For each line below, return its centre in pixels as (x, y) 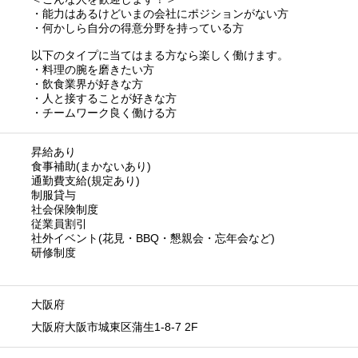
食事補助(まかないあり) (91, 166)
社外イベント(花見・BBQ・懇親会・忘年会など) (153, 238)
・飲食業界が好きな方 (87, 84)
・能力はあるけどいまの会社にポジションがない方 (160, 13)
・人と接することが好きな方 (104, 98)
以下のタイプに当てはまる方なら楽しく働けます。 (160, 55)
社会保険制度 (65, 209)
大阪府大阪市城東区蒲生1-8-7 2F (115, 326)
